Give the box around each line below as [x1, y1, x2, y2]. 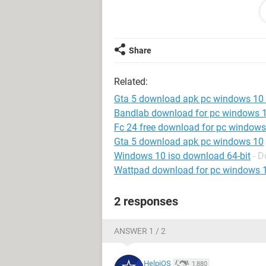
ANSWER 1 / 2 [114, 226, 166, 236]
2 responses [114, 194, 178, 208]
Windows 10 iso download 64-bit [114, 150, 251, 161]
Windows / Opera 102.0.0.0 [114, 15, 215, 24]
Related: [114, 76, 148, 87]
